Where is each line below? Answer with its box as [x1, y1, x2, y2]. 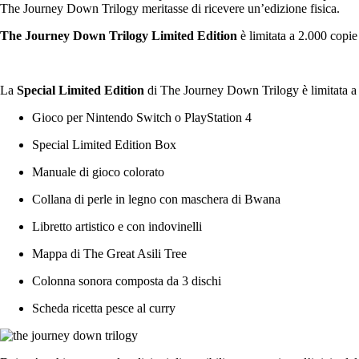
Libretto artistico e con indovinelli [32, 219, 202, 233]
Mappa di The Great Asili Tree [32, 246, 187, 260]
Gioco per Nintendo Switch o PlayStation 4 [32, 110, 252, 124]
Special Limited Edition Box [32, 137, 176, 151]
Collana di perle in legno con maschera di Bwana [32, 192, 280, 206]
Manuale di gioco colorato [32, 164, 164, 179]
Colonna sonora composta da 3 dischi [32, 273, 221, 288]
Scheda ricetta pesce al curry [32, 301, 175, 315]
